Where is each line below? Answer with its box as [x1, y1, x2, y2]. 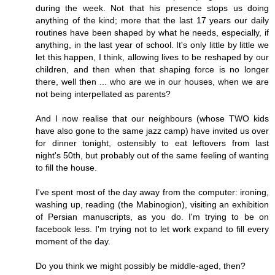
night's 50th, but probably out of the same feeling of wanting [36, 150, 269, 161]
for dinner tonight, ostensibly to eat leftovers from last [36, 138, 269, 149]
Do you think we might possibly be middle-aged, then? [36, 261, 246, 271]
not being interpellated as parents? [36, 89, 171, 99]
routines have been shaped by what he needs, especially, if [36, 28, 269, 38]
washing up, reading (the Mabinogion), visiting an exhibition [36, 199, 269, 210]
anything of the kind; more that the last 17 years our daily [36, 15, 269, 26]
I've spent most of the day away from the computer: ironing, [36, 187, 269, 198]
